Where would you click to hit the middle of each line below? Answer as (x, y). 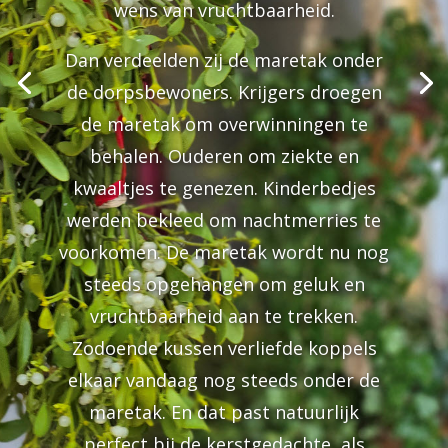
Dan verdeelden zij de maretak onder (224, 60)
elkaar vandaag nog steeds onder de (224, 380)
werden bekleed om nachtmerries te (224, 220)
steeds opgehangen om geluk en (224, 284)
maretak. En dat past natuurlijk (224, 412)
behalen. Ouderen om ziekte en (224, 156)
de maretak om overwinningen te (224, 124)
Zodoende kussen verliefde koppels (224, 348)
